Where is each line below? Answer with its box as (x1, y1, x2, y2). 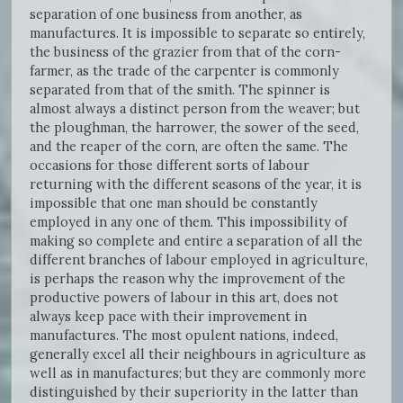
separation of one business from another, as (30, 4, 302, 22)
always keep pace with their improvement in (30, 307, 307, 325)
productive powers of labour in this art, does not (30, 288, 338, 306)
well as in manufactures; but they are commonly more (30, 363, 366, 381)
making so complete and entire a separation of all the (30, 231, 363, 249)
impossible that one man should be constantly (30, 193, 318, 211)
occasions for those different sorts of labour (30, 156, 309, 174)
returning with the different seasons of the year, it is (30, 175, 362, 193)
